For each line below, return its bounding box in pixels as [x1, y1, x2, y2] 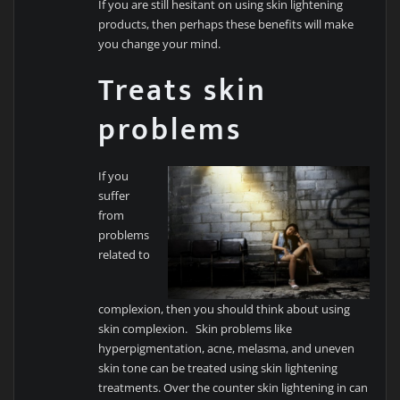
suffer [98, 187, 130, 204]
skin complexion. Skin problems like [98, 321, 293, 337]
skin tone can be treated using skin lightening [98, 360, 338, 377]
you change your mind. [98, 35, 221, 52]
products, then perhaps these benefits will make [98, 15, 354, 32]
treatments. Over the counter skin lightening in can [98, 379, 369, 396]
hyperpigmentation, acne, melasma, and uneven [98, 340, 355, 357]
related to [98, 246, 151, 263]
